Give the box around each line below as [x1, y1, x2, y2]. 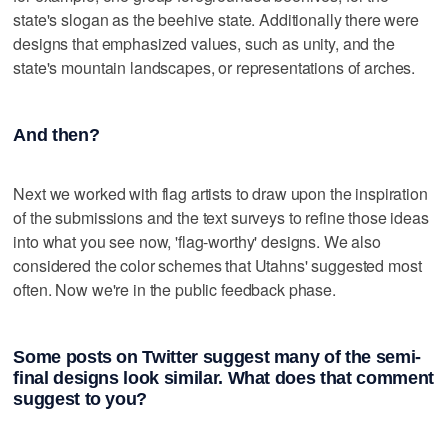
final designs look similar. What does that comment [13, 367, 434, 388]
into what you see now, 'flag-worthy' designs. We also [13, 229, 381, 253]
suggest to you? [13, 388, 148, 409]
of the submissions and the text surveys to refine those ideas [13, 205, 429, 229]
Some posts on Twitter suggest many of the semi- [13, 346, 421, 367]
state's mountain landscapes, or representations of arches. [13, 56, 416, 80]
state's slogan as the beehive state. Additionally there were [13, 8, 419, 32]
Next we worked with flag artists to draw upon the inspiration [13, 181, 428, 205]
